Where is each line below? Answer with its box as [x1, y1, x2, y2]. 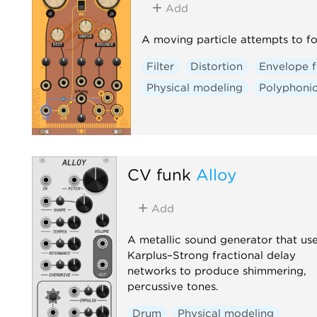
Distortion [190, 59, 243, 73]
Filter [146, 59, 175, 73]
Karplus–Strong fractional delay [127, 248, 296, 262]
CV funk [127, 164, 191, 184]
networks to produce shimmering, [127, 264, 306, 277]
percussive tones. [127, 279, 219, 293]
